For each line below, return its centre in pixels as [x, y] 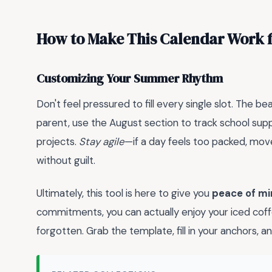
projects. [58, 141]
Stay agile [102, 141]
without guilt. [66, 160]
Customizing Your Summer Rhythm [130, 79]
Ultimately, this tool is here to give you [124, 193]
